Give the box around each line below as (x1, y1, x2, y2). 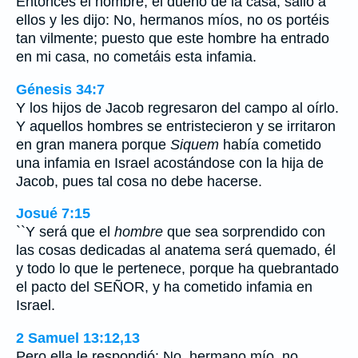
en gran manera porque (16, 136, 170, 153)
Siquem (170, 136, 219, 153)
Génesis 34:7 (16, 81, 105, 97)
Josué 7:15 (16, 205, 90, 222)
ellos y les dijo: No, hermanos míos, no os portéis (16, 11, 329, 28)
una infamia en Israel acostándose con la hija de (16, 154, 324, 171)
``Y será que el (16, 224, 114, 241)
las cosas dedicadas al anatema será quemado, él (16, 242, 336, 259)
